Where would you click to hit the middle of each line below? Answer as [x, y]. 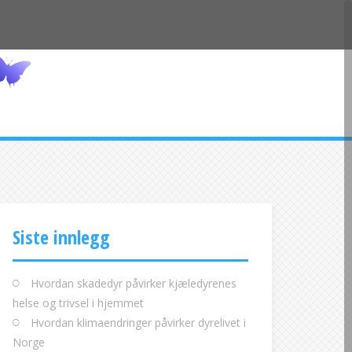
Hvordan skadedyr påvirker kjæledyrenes [134, 283]
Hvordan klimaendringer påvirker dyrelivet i [138, 323]
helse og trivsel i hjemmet [78, 303]
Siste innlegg [61, 237]
